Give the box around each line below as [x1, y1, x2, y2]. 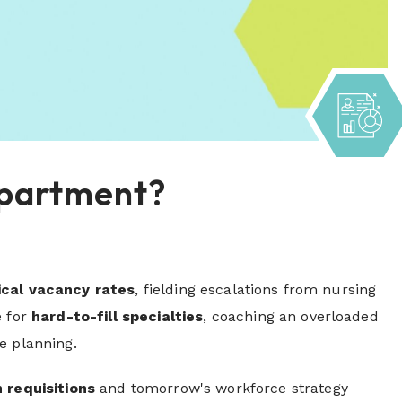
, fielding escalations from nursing [135, 281, 377, 299]
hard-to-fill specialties [31, 308, 204, 326]
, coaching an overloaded [203, 308, 379, 326]
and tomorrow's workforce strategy [95, 380, 348, 398]
